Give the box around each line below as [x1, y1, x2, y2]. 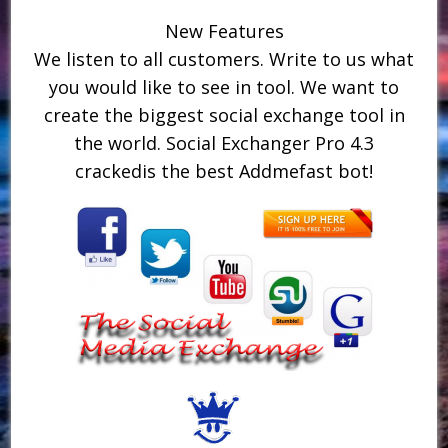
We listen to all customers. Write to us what [34, 46, 414, 71]
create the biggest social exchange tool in [43, 102, 405, 127]
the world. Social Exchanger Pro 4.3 [74, 130, 374, 155]
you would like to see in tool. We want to [49, 74, 399, 99]
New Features [164, 18, 284, 43]
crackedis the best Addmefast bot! [75, 158, 373, 183]
